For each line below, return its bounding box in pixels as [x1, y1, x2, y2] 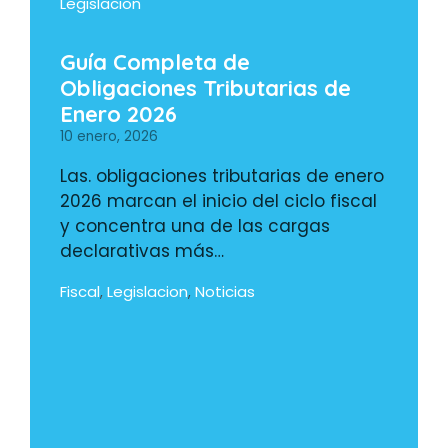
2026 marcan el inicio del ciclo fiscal [60, 189, 377, 214]
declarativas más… [60, 239, 224, 264]
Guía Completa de [60, 48, 250, 77]
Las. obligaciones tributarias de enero [60, 164, 384, 189]
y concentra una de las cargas [60, 214, 330, 239]
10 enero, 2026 [60, 127, 158, 147]
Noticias [195, 281, 255, 303]
